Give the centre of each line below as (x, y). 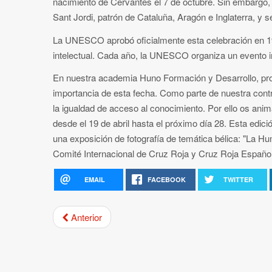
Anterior (87, 217)
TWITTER (239, 179)
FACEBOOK (166, 179)
